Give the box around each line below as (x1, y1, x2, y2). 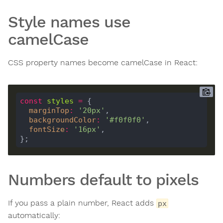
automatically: (8, 211, 60, 221)
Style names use (8, 12, 130, 32)
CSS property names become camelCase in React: (8, 58, 198, 68)
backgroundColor (28, 115, 96, 124)
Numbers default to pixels (8, 170, 199, 190)
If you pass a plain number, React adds (8, 198, 156, 208)
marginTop (28, 106, 69, 115)
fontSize (28, 124, 65, 134)
